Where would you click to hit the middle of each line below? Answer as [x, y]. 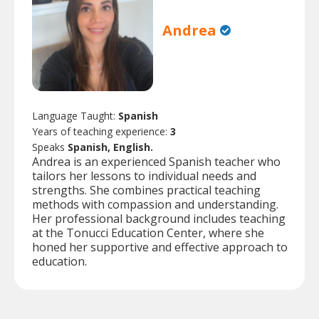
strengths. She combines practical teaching [146, 190]
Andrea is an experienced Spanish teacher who [156, 161]
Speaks [50, 147]
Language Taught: [75, 115]
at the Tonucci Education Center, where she [148, 232]
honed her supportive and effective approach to [160, 247]
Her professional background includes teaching [159, 218]
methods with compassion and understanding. [155, 204]
